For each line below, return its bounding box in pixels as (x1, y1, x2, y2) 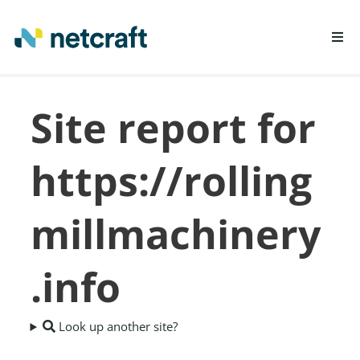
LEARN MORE (93, 86, 176, 102)
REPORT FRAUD (93, 121, 189, 137)
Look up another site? (55, 318, 178, 334)
